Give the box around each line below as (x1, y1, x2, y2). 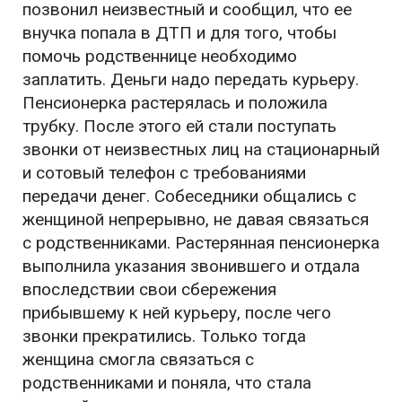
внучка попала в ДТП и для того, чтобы (22, 22, 336, 44)
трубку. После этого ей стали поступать (22, 116, 336, 137)
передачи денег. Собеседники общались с (22, 186, 356, 207)
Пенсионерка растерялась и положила (22, 92, 328, 114)
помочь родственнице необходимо (22, 46, 297, 67)
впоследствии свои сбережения (22, 279, 276, 301)
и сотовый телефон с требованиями (22, 162, 306, 184)
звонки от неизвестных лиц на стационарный (22, 139, 380, 161)
